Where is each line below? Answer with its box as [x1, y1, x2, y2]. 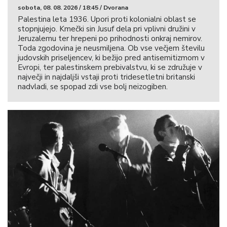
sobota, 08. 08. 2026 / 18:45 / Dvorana [18, 4, 128, 12]
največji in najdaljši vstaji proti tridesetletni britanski [18, 72, 195, 83]
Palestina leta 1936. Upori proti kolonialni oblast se [18, 14, 196, 25]
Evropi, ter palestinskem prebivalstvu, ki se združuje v [18, 62, 202, 73]
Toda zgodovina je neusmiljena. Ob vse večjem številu [18, 43, 205, 54]
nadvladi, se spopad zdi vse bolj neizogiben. [18, 82, 168, 92]
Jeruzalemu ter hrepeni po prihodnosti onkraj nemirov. [18, 33, 202, 44]
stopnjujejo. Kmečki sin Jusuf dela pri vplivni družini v [18, 24, 196, 34]
